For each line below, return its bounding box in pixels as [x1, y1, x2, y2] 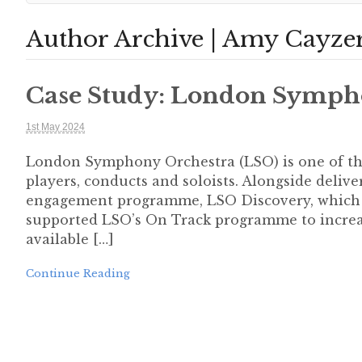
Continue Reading [26, 267, 130, 281]
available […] [26, 230, 114, 247]
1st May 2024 [26, 121, 85, 133]
